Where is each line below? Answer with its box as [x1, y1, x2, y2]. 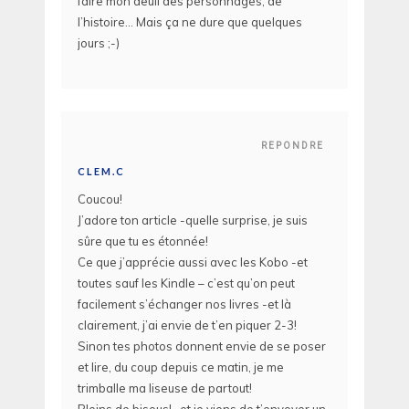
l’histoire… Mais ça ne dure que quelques [78, 15, 302, 30]
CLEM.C [78, 164, 125, 177]
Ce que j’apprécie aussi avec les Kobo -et [78, 254, 308, 269]
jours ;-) [78, 36, 120, 51]
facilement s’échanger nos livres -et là [78, 296, 291, 311]
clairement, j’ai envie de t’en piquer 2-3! [78, 317, 297, 332]
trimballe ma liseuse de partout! [78, 380, 252, 395]
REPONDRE [261, 140, 324, 151]
